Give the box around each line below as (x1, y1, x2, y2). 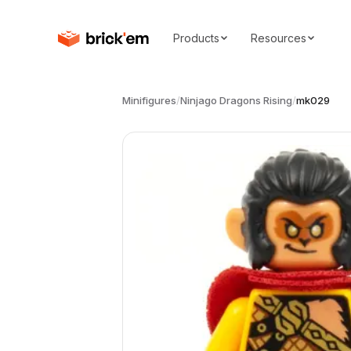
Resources (250, 31, 306, 45)
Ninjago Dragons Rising (180, 94, 292, 107)
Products (172, 31, 219, 45)
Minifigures (122, 94, 176, 107)
